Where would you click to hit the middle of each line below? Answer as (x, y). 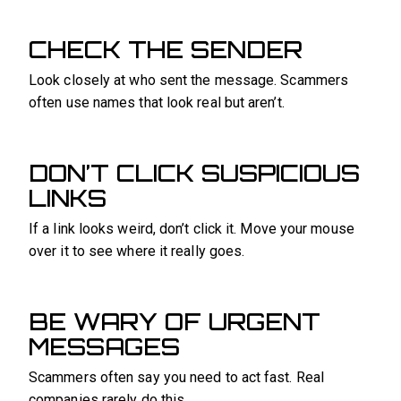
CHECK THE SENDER (166, 50)
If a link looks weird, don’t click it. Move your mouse (192, 229)
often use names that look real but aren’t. (157, 103)
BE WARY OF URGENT (175, 322)
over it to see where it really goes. (137, 252)
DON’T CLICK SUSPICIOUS (194, 173)
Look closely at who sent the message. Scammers (189, 81)
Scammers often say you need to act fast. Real (177, 378)
